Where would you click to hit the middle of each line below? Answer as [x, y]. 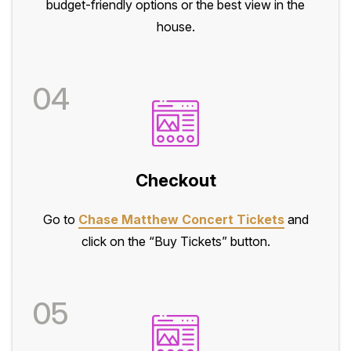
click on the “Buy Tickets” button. [175, 241]
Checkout [175, 180]
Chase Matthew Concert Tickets [181, 219]
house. [175, 27]
